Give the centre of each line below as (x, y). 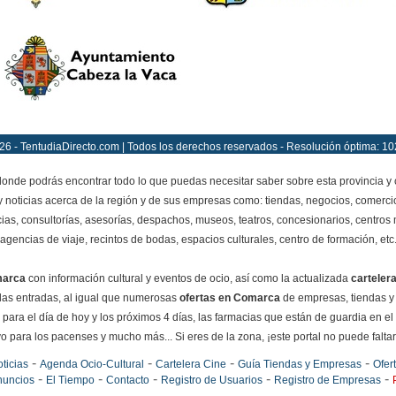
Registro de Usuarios (211, 380)
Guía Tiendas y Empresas (299, 364)
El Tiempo (70, 380)
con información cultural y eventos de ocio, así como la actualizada (188, 278)
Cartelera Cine (190, 364)
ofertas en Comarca (229, 298)
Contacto (127, 380)
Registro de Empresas (327, 380)
